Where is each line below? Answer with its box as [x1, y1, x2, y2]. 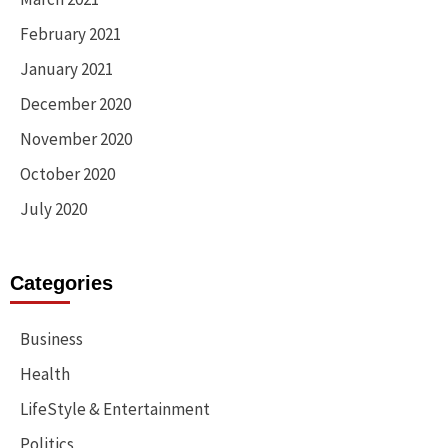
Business [20, 328, 83, 351]
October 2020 [20, 163, 115, 186]
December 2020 [20, 93, 131, 116]
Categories [10, 272, 113, 295]
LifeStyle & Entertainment [20, 398, 210, 421]
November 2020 [20, 128, 132, 151]
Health [20, 363, 70, 386]
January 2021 [20, 58, 113, 81]
